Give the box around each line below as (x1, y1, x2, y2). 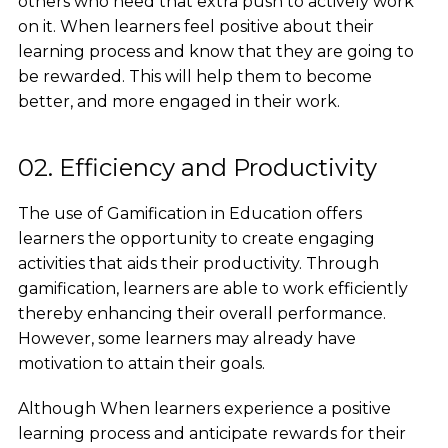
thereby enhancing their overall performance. (17, 304, 386, 324)
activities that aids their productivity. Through (17, 254, 379, 274)
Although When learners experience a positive (17, 399, 391, 419)
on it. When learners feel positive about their (17, 17, 374, 37)
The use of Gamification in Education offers (17, 204, 362, 224)
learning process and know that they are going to (17, 42, 414, 62)
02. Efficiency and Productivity (17, 153, 383, 183)
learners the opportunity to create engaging (17, 229, 375, 249)
